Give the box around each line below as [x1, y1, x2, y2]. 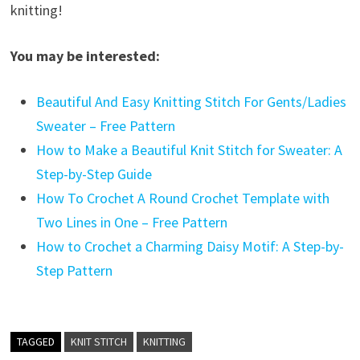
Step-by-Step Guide [35, 164, 152, 183]
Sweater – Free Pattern [35, 116, 175, 135]
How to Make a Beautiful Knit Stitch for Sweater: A [35, 140, 342, 159]
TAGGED [16, 333, 55, 349]
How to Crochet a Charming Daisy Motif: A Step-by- [35, 236, 344, 256]
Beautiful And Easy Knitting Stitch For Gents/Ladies [35, 92, 346, 111]
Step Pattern [35, 260, 112, 280]
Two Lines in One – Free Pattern [35, 212, 227, 231]
